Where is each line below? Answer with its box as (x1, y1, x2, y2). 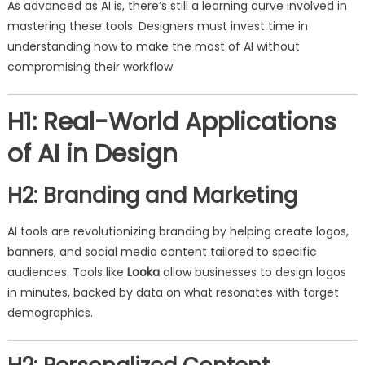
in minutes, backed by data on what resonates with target (7, 284, 339, 301)
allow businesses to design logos (159, 264, 346, 280)
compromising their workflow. (7, 59, 175, 75)
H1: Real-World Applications (7, 105, 336, 139)
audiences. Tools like (7, 264, 127, 280)
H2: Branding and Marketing (7, 181, 297, 210)
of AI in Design (7, 137, 178, 171)
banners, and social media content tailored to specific (7, 244, 317, 260)
